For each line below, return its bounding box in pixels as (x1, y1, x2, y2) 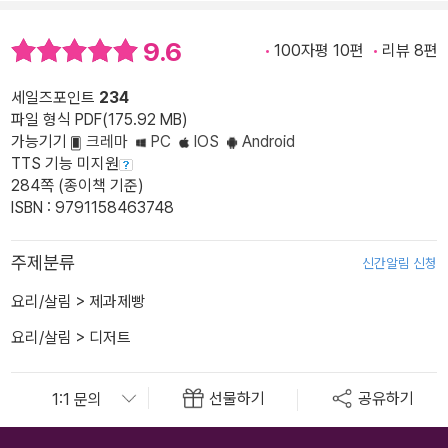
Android (238, 131, 303, 151)
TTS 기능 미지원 (11, 153, 119, 173)
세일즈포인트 (11, 87, 99, 107)
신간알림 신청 (362, 254, 437, 271)
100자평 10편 (274, 41, 364, 61)
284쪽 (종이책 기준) (11, 175, 144, 195)
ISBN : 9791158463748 (11, 197, 174, 217)
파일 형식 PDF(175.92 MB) (11, 109, 188, 129)
